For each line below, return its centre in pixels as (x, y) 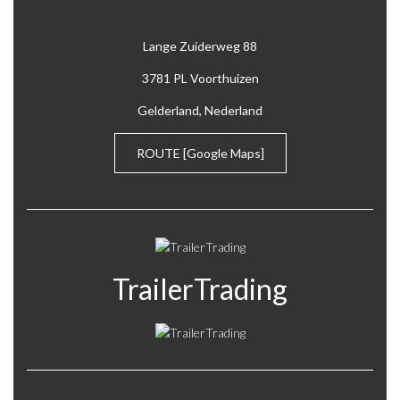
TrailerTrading (200, 289)
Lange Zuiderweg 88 (200, 46)
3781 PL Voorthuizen (200, 78)
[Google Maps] (223, 153)
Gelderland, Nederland (200, 110)
